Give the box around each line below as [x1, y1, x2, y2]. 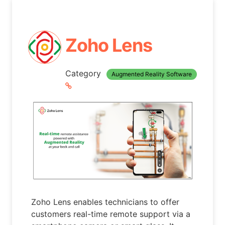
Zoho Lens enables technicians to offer [31, 197, 180, 207]
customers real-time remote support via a [31, 209, 191, 219]
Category [65, 68, 103, 78]
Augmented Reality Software [111, 70, 192, 78]
